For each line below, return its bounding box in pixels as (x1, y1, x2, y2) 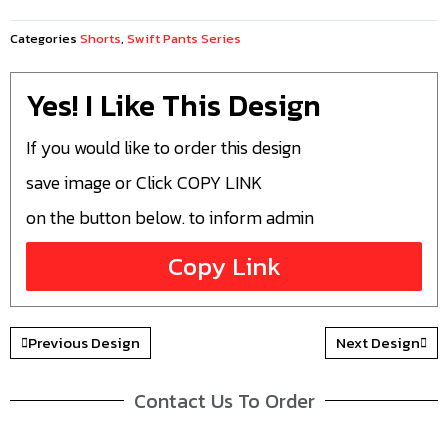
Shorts (80, 29, 121, 49)
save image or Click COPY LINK (26, 169, 262, 197)
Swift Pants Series (127, 29, 241, 49)
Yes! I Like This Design (26, 82, 321, 128)
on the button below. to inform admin (26, 204, 314, 232)
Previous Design (28, 330, 140, 354)
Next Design (336, 330, 420, 354)
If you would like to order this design (26, 134, 301, 162)
